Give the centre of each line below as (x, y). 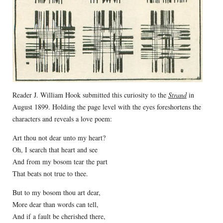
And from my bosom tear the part (60, 162)
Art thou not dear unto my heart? (59, 138)
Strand (177, 95)
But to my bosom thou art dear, (56, 193)
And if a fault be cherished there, (59, 217)
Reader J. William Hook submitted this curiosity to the (90, 95)
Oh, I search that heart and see (55, 150)
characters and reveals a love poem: (62, 119)
